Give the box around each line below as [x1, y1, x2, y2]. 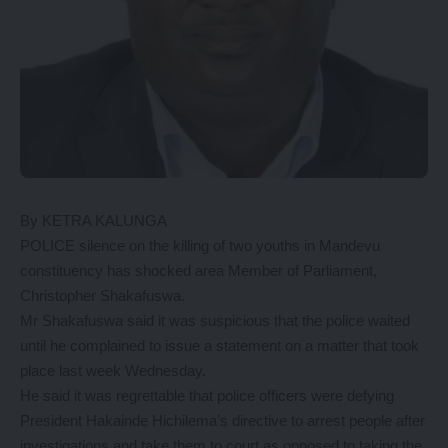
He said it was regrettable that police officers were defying [20, 387, 394, 404]
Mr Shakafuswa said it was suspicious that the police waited [20, 312, 410, 329]
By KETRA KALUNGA [20, 212, 167, 229]
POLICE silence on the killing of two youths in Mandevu [20, 237, 380, 254]
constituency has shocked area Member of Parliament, [20, 262, 377, 279]
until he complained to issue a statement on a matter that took [20, 337, 419, 354]
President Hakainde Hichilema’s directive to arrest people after [20, 412, 425, 429]
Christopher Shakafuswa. [20, 287, 185, 304]
